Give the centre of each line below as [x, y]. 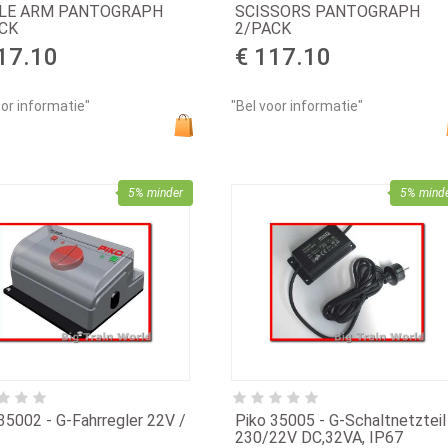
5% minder [155, 192]
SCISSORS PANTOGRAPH [327, 12]
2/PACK [262, 29]
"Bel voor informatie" [296, 105]
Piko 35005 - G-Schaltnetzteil [340, 420]
